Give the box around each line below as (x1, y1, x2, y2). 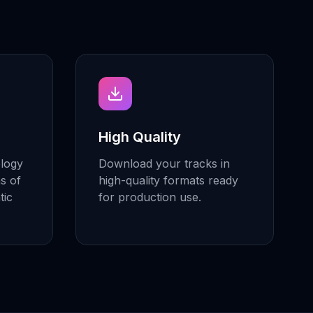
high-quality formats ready (99, 173, 238, 187)
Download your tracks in (99, 156, 230, 170)
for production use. (99, 190, 201, 204)
